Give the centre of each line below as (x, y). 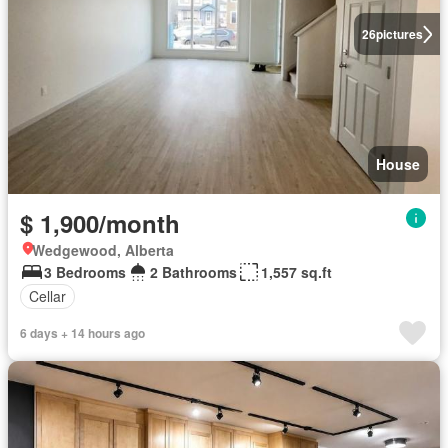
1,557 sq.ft (296, 271)
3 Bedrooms (85, 271)
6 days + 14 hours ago (82, 332)
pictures (399, 34)
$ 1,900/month (100, 222)
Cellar (47, 296)
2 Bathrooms (193, 271)
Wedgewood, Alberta (103, 249)
